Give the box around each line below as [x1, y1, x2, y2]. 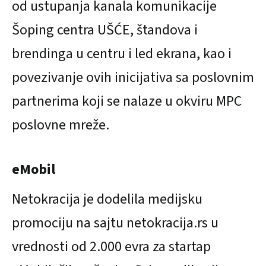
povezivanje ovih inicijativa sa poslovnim [12, 66, 254, 88]
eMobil [12, 159, 55, 180]
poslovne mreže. [12, 114, 109, 135]
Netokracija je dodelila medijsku [12, 188, 202, 210]
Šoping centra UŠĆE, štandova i [12, 19, 198, 40]
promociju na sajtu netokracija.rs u [12, 212, 218, 233]
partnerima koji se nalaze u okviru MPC [12, 90, 242, 112]
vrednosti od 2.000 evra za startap [12, 236, 211, 257]
